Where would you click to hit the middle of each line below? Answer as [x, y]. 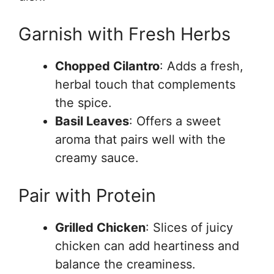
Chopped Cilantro [107, 66]
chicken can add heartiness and [147, 246]
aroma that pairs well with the [140, 140]
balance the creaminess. [125, 265]
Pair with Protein [87, 196]
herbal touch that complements [145, 85]
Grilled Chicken [100, 228]
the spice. [83, 103]
